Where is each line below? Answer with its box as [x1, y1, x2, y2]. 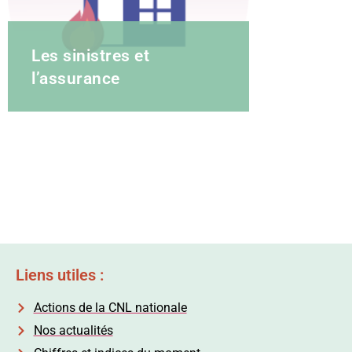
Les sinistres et [31, 46, 149, 66]
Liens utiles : [16, 266, 104, 285]
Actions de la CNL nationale [33, 300, 187, 316]
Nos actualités [33, 323, 113, 339]
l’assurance [31, 69, 120, 89]
